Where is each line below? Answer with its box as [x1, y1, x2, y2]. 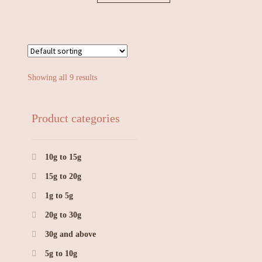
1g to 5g [45, 191, 73, 200]
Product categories [32, 111, 120, 125]
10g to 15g [45, 152, 81, 161]
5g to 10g [45, 249, 77, 258]
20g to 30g [45, 210, 81, 219]
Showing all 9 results [27, 73, 98, 82]
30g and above [45, 229, 96, 239]
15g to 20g [45, 171, 81, 181]
